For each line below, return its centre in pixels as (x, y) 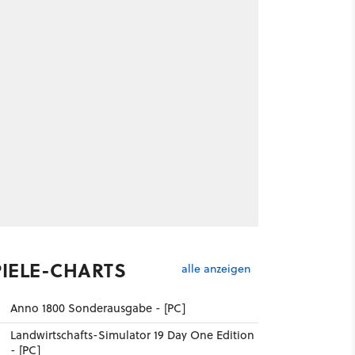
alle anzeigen (216, 269)
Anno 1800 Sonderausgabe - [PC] (97, 308)
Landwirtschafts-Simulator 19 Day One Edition (132, 335)
